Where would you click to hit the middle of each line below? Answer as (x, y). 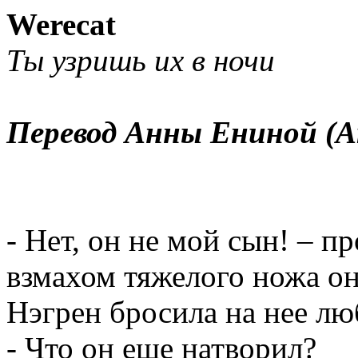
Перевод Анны (108, 132)
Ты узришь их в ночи (141, 60)
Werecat (61, 24)
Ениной (264, 132)
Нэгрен (54, 312)
